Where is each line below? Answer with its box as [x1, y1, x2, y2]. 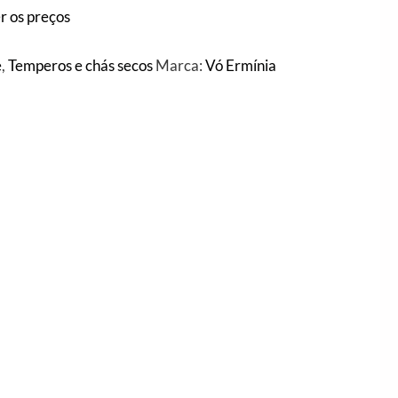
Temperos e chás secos [8, 56, 154, 76]
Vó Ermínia [205, 56, 277, 76]
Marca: [155, 56, 206, 76]
